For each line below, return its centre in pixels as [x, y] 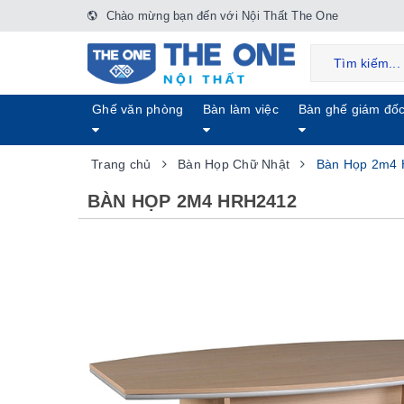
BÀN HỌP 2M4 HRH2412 [192, 201]
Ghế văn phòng [138, 109]
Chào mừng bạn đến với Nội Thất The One [220, 16]
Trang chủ [121, 164]
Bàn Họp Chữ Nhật [234, 164]
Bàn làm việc [240, 109]
